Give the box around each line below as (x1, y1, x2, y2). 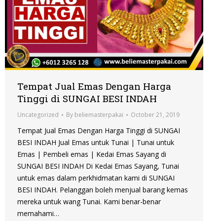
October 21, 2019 (131, 110, 180, 119)
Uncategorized (17, 110, 59, 119)
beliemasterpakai (74, 110, 123, 119)
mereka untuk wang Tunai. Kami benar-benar (17, 197, 161, 207)
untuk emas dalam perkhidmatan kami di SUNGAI (17, 173, 175, 183)
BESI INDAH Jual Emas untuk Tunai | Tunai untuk (17, 138, 174, 147)
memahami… (17, 209, 59, 219)
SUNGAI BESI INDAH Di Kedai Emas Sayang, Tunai (17, 161, 179, 171)
